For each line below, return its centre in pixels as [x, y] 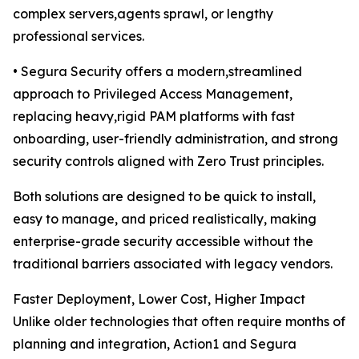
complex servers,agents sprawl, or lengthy [143, 14]
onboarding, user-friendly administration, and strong [175, 139]
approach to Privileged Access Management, [153, 94]
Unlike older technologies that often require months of [179, 322]
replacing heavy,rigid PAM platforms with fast [154, 117]
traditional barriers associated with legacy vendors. [173, 264]
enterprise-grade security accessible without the [163, 242]
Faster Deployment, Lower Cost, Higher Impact [159, 299]
